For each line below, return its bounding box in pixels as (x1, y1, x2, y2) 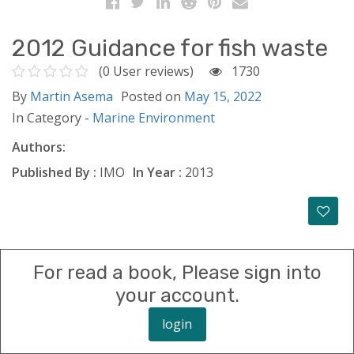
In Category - (12, 108, 92, 126)
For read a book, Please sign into (32, 261, 322, 284)
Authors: (12, 137, 66, 156)
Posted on (121, 87, 184, 105)
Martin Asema (30, 87, 113, 105)
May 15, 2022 (184, 87, 262, 105)
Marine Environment (92, 108, 215, 126)
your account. (115, 284, 239, 307)
